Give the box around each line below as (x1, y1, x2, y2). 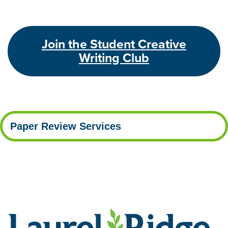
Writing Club (79, 48, 149, 67)
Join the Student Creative (42, 35, 186, 53)
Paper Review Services (10, 120, 121, 132)
